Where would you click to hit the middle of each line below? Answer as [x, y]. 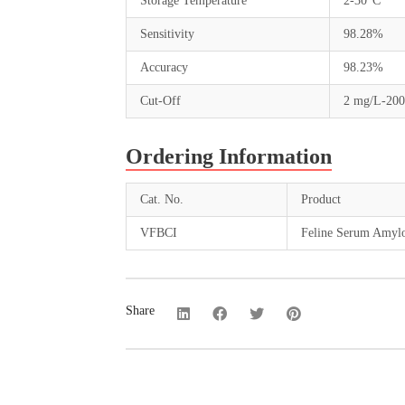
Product [321, 199]
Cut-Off [161, 101]
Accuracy [165, 67]
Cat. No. [162, 199]
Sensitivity [168, 34]
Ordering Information [229, 156]
